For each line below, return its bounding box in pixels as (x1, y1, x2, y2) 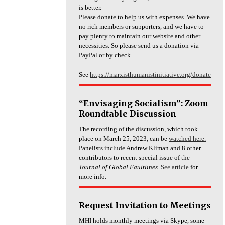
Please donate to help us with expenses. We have (79, 13, 210, 21)
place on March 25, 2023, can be (79, 135, 169, 143)
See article (161, 163, 189, 171)
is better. (79, 4, 101, 12)
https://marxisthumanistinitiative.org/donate (90, 71, 211, 79)
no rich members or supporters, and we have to (79, 23, 204, 31)
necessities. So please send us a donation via (79, 42, 199, 50)
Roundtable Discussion (79, 108, 176, 119)
